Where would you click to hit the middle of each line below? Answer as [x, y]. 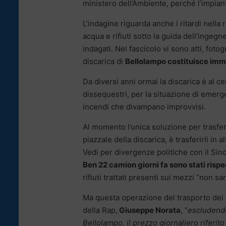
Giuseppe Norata [149, 210]
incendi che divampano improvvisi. [144, 106]
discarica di [104, 61]
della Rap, [100, 210]
